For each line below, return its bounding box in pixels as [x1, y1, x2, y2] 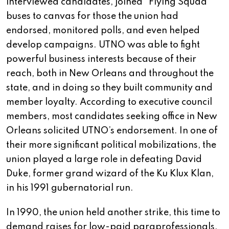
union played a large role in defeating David [6, 155, 202, 165]
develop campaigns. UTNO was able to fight [6, 40, 200, 50]
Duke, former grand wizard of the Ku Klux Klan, [6, 169, 214, 179]
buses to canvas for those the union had [6, 12, 178, 21]
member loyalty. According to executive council [6, 98, 212, 107]
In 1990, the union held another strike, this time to [6, 208, 220, 218]
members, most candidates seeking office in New [6, 112, 217, 122]
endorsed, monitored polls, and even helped [6, 26, 200, 36]
